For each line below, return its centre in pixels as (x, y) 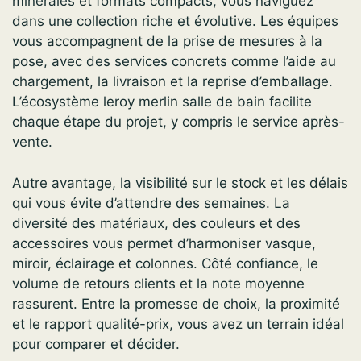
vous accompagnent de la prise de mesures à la (167, 41)
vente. (32, 142)
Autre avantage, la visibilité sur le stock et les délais (180, 183)
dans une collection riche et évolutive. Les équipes (175, 21)
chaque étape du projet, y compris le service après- (178, 122)
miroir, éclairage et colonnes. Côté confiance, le (165, 263)
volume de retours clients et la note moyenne (158, 283)
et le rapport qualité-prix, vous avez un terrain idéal (178, 324)
